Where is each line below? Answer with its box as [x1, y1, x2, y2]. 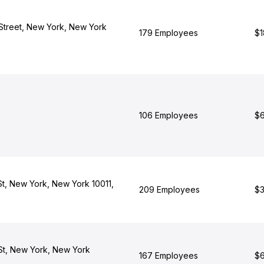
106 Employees [138, 110, 198, 120]
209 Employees [138, 184, 200, 194]
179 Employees [138, 28, 198, 38]
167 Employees [138, 250, 198, 260]
